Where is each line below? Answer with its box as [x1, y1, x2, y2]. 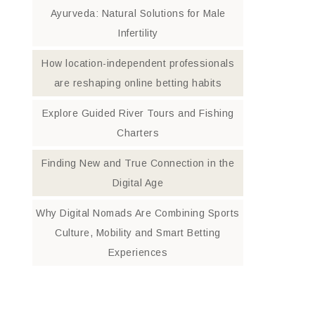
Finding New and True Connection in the [41, 157, 234, 169]
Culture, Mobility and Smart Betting [55, 227, 221, 238]
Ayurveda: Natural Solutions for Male [50, 8, 226, 19]
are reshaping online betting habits [53, 77, 222, 89]
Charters [117, 127, 159, 139]
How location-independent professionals [41, 58, 234, 69]
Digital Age [112, 177, 164, 188]
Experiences [108, 247, 168, 258]
